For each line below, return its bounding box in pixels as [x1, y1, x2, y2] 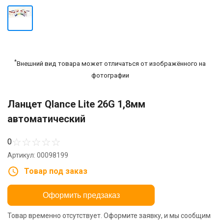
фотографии [91, 71, 129, 79]
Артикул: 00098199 [7, 151, 68, 159]
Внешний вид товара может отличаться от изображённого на [17, 59, 206, 67]
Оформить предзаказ [42, 191, 120, 199]
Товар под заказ [24, 166, 87, 176]
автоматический [7, 112, 85, 125]
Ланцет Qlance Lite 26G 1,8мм [7, 98, 145, 110]
